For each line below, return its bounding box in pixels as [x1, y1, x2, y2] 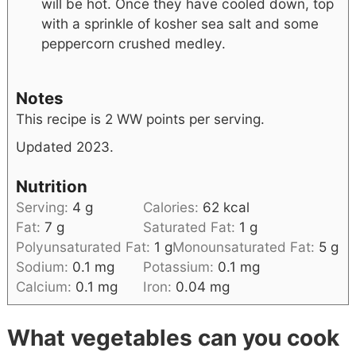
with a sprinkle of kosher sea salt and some [41, 14, 319, 32]
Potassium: [142, 258, 218, 276]
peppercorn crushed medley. [41, 34, 226, 52]
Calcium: [15, 278, 75, 296]
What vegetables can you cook [6, 324, 339, 352]
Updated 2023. [15, 138, 114, 156]
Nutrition [15, 176, 87, 197]
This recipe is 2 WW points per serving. [15, 110, 265, 128]
